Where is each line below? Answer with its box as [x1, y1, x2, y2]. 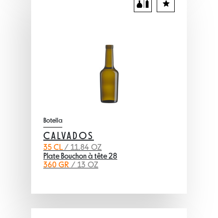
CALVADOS [43, 132, 94, 142]
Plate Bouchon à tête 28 [43, 153, 117, 161]
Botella [43, 117, 62, 124]
